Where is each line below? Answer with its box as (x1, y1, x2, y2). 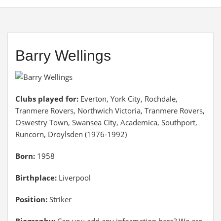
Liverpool (57, 173, 91, 183)
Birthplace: (15, 173, 57, 183)
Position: (15, 194, 47, 204)
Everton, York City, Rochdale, (80, 94, 178, 104)
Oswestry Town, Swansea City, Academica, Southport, (15, 117, 197, 127)
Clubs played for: (15, 94, 80, 104)
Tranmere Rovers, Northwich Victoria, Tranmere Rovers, (15, 106, 205, 115)
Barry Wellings (15, 47, 111, 64)
